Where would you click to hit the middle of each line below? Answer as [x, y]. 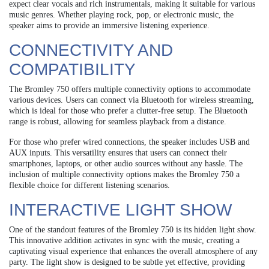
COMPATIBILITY [72, 69]
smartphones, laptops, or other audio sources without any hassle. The [126, 163]
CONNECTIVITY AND [91, 50]
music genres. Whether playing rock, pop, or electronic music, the [121, 14]
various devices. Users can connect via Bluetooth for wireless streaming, [131, 100]
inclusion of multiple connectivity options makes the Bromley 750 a [124, 174]
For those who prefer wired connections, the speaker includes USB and [129, 142]
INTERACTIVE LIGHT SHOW [120, 210]
